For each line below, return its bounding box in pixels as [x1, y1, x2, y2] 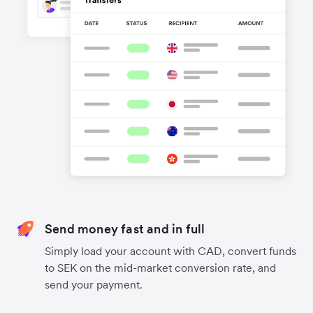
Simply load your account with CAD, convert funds [45, 243, 296, 258]
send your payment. [45, 277, 143, 291]
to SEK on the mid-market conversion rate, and [45, 260, 276, 275]
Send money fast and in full [45, 220, 205, 237]
